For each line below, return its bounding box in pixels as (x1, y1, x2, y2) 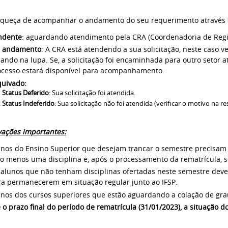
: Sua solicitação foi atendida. (49, 88, 135, 97)
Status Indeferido (2, 99, 54, 108)
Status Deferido (2, 88, 49, 97)
